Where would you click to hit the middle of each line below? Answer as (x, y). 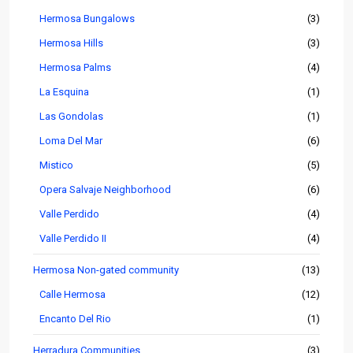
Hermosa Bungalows (87, 19)
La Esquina (64, 92)
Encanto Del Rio (75, 319)
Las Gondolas (71, 117)
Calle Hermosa (72, 295)
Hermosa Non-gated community (106, 270)
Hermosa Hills (71, 43)
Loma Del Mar (71, 141)
